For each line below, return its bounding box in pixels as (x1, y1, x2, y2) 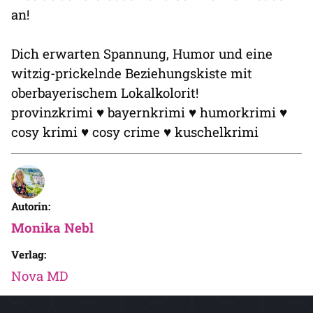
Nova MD (11, 267, 68, 285)
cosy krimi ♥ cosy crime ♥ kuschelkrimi (11, 123, 259, 141)
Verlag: (11, 247, 46, 262)
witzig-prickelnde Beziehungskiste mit (11, 64, 252, 82)
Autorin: (11, 199, 50, 214)
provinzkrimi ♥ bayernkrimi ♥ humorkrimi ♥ (11, 103, 287, 122)
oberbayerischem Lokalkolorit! (11, 84, 198, 102)
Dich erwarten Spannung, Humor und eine (11, 45, 272, 63)
